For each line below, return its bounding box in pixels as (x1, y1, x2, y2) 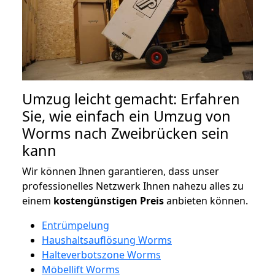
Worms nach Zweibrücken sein (22, 123, 229, 143)
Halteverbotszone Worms (42, 247, 161, 261)
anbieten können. (164, 193, 248, 207)
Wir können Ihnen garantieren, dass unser (22, 164, 219, 178)
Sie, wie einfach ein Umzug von (22, 106, 231, 126)
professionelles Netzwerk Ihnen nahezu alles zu (22, 179, 244, 193)
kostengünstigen (53, 193, 137, 207)
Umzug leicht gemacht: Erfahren (22, 88, 240, 109)
